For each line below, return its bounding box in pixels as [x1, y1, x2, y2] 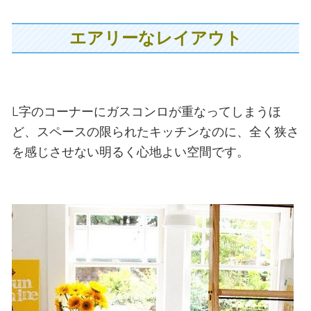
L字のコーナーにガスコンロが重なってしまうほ [11, 104, 281, 119]
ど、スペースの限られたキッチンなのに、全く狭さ [11, 124, 299, 140]
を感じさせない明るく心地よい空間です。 [11, 144, 249, 160]
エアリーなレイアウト [69, 28, 242, 48]
